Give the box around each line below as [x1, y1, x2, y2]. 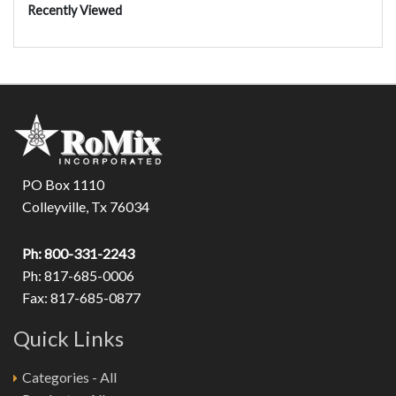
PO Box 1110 [22, 176, 104, 194]
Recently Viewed [27, 3, 122, 19]
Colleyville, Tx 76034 [22, 198, 149, 216]
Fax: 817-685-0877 [22, 289, 141, 307]
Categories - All [22, 369, 117, 386]
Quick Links [13, 325, 124, 352]
